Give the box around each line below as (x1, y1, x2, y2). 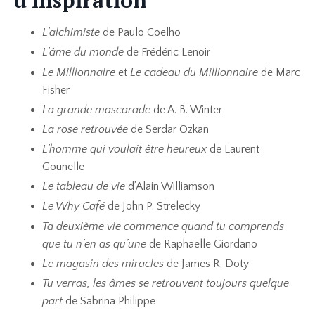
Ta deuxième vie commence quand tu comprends (42, 219, 284, 233)
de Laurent (207, 143, 259, 156)
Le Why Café (42, 200, 105, 213)
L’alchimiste (42, 26, 100, 39)
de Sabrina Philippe (63, 295, 155, 308)
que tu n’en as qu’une (42, 237, 146, 250)
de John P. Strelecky (105, 200, 200, 213)
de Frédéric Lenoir (124, 46, 210, 59)
